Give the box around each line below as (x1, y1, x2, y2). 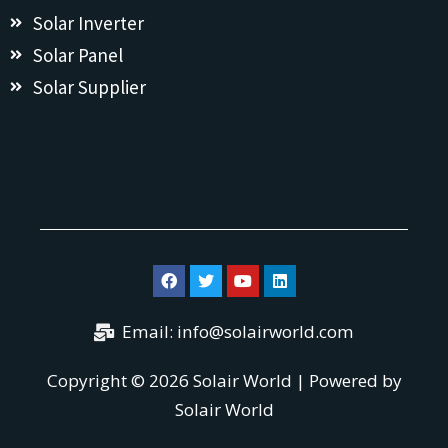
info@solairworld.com (176, 320, 354, 344)
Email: (121, 320, 177, 344)
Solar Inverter (32, 11, 144, 36)
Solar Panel (32, 43, 123, 68)
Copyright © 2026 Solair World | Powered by (46, 369, 402, 393)
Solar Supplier (32, 75, 146, 100)
